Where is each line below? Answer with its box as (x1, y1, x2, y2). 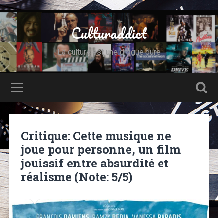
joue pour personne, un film (20, 141, 181, 157)
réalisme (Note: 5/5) (20, 168, 132, 184)
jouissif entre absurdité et (20, 155, 168, 171)
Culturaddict (71, 21, 147, 45)
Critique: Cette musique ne (20, 127, 171, 144)
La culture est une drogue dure (57, 47, 161, 56)
